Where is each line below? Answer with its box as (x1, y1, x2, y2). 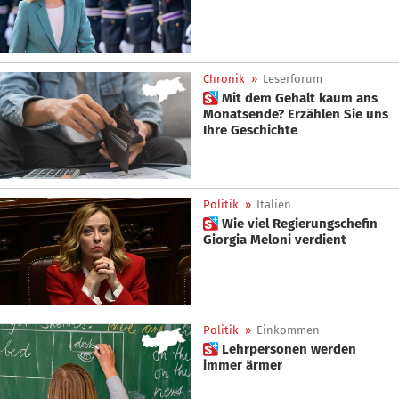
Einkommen (256, 323, 320, 338)
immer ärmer (203, 357, 282, 374)
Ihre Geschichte (203, 121, 297, 138)
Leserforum (263, 71, 322, 85)
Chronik (203, 71, 245, 85)
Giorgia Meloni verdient (295, 232, 346, 248)
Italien (256, 198, 291, 211)
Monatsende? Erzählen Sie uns (203, 105, 388, 122)
